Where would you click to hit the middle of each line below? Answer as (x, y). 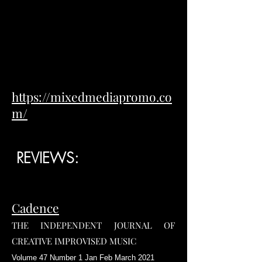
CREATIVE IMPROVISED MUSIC (74, 241)
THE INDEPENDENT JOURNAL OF (94, 225)
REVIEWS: (45, 158)
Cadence (35, 208)
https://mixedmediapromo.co (92, 97)
